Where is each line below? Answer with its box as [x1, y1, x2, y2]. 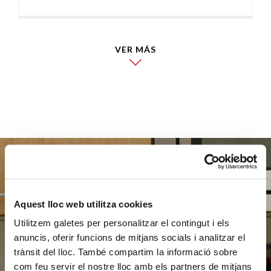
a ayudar [83, 217, 188, 246]
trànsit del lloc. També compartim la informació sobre [14, 247, 238, 258]
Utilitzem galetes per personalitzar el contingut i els [14, 218, 229, 229]
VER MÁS [115, 44, 156, 54]
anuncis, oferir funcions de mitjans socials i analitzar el [14, 232, 245, 243]
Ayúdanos [76, 192, 195, 221]
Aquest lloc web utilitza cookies [14, 198, 152, 209]
